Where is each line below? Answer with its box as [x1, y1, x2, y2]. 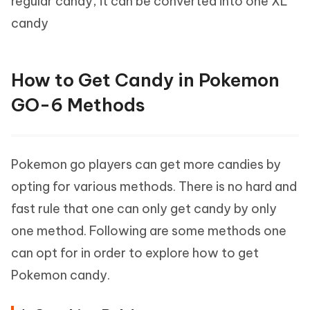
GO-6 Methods [11, 93, 145, 116]
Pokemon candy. [11, 267, 110, 283]
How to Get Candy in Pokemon [11, 69, 280, 91]
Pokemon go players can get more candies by [11, 156, 281, 172]
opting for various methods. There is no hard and [11, 179, 297, 194]
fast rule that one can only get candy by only [11, 201, 277, 217]
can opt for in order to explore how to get [11, 245, 259, 261]
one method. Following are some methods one [11, 223, 286, 239]
